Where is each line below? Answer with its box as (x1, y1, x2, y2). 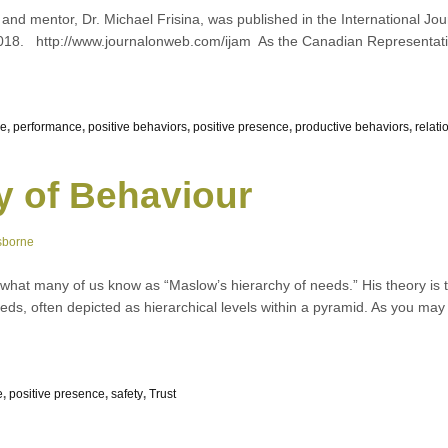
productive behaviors (295, 120, 409, 135)
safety (111, 387, 143, 402)
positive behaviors (88, 120, 187, 135)
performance (13, 120, 82, 135)
